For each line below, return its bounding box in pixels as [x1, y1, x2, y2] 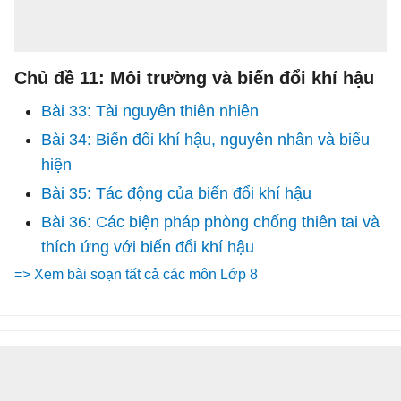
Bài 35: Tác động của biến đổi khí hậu [41, 184, 311, 202]
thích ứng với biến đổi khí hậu [41, 238, 254, 256]
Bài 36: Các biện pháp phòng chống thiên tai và [41, 213, 380, 231]
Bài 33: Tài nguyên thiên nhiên [41, 102, 259, 120]
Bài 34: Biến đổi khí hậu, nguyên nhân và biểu [41, 131, 370, 149]
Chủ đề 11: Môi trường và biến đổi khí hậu [14, 68, 374, 88]
